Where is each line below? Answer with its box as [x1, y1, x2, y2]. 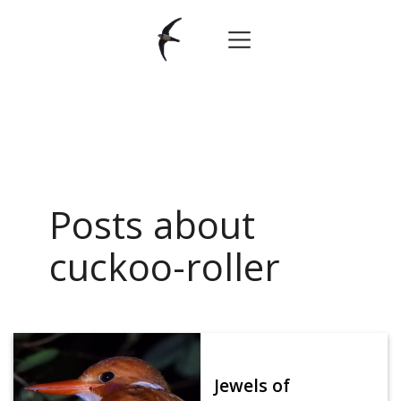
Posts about [49, 200, 255, 250]
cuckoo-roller [49, 242, 280, 292]
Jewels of [214, 373, 290, 397]
